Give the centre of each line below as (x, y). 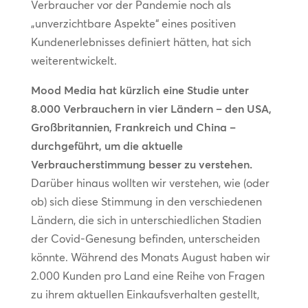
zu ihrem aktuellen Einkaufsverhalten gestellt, (145, 295)
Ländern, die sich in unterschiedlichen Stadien (146, 220)
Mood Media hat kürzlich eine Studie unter (140, 90)
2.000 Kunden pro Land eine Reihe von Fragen (147, 276)
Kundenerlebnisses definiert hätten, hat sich (141, 42)
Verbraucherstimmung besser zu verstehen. (141, 165)
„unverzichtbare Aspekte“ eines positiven (133, 24)
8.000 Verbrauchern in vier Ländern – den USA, (151, 109)
